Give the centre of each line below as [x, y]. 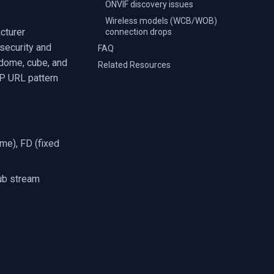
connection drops [139, 32]
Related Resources [134, 65]
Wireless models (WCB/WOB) [161, 21]
